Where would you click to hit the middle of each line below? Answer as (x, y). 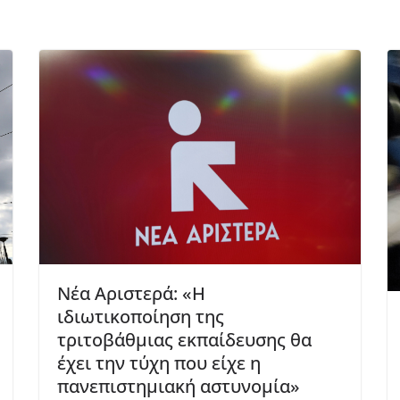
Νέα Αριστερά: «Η (131, 294)
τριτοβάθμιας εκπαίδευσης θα (184, 340)
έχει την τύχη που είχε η (159, 363)
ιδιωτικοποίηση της (141, 317)
